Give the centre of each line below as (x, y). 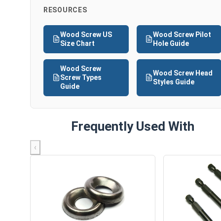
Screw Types (81, 78)
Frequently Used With (132, 126)
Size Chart (77, 44)
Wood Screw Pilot (182, 35)
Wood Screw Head (183, 73)
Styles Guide (174, 82)
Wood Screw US (86, 35)
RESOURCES (65, 10)
